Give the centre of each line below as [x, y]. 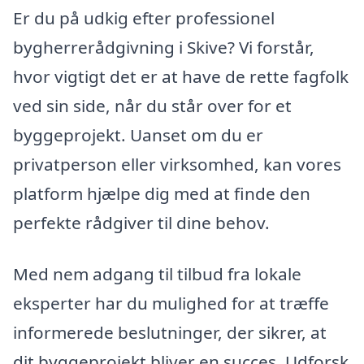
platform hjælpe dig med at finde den [162, 193]
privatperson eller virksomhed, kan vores [177, 164]
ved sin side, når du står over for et [152, 105]
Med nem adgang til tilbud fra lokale [157, 274]
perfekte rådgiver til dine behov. [141, 222]
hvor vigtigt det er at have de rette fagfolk [181, 76]
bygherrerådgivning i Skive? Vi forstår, [164, 47]
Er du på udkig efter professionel [144, 17]
